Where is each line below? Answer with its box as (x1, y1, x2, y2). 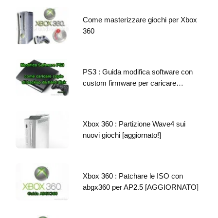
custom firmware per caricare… (83, 78, 183, 87)
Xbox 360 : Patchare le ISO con (83, 171, 183, 180)
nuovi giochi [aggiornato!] (83, 130, 161, 139)
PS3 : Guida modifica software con (83, 67, 193, 76)
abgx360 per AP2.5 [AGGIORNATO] (83, 182, 199, 191)
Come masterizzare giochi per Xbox (83, 15, 197, 24)
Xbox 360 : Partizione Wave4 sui (83, 119, 185, 128)
